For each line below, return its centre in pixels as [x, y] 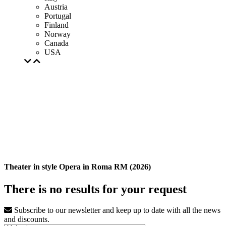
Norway [58, 34]
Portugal [58, 16]
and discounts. [27, 219]
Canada [56, 43]
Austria [56, 7]
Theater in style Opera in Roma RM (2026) [77, 167]
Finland [56, 25]
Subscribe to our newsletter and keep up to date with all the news [116, 210]
